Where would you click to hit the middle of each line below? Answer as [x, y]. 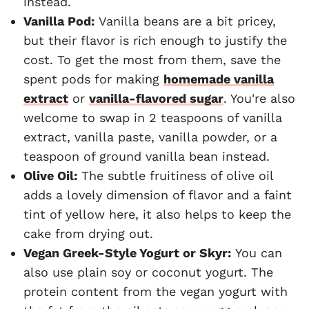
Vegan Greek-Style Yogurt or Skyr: [127, 252]
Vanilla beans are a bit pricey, [185, 21]
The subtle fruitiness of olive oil [175, 175]
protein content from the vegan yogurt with [156, 291]
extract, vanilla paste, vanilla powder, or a [150, 137]
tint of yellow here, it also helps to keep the [157, 214]
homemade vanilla [219, 79]
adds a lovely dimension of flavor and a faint [158, 195]
